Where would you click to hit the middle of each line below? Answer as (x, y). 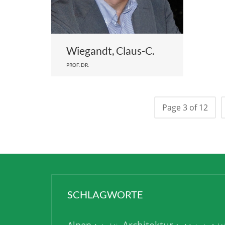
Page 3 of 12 (185, 108)
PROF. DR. (78, 65)
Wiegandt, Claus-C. (110, 51)
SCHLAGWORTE (105, 195)
